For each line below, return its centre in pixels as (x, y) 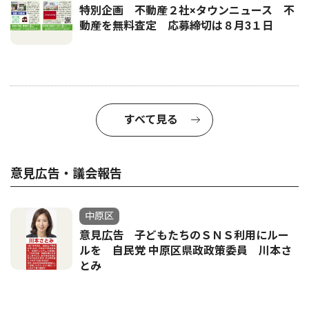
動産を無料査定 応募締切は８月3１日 (176, 26)
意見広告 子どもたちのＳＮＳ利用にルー (184, 236)
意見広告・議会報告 (66, 173)
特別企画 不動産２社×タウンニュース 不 (187, 11)
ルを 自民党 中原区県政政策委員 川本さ (186, 251)
